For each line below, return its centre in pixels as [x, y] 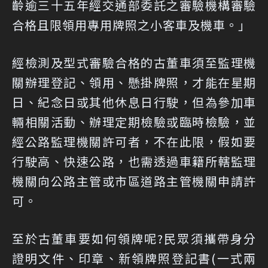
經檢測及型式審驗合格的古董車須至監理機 [134, 63]
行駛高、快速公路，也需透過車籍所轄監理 [134, 161]
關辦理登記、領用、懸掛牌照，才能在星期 [134, 82]
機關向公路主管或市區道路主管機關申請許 [134, 181]
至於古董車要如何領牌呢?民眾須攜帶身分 [134, 238]
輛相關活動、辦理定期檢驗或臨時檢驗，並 [134, 122]
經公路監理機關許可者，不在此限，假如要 [134, 141]
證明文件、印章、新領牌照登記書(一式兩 [134, 258]
